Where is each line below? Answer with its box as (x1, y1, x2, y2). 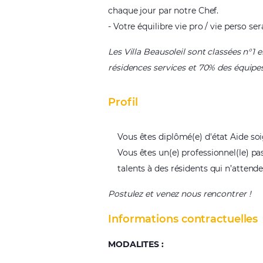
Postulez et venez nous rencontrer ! (108, 188, 254, 199)
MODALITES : (108, 239, 164, 249)
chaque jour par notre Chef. (108, 5, 219, 16)
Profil (108, 96, 138, 109)
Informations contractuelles (108, 213, 258, 225)
